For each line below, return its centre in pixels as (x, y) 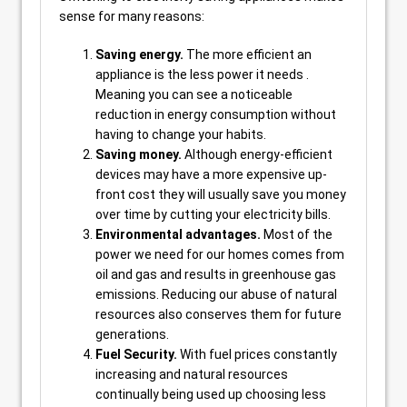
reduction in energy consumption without (216, 114)
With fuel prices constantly (257, 354)
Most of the (297, 234)
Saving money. (139, 154)
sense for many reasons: (132, 16)
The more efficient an (248, 55)
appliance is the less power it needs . (202, 74)
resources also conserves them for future (218, 314)
